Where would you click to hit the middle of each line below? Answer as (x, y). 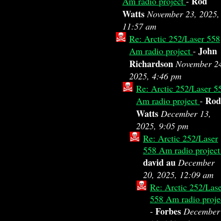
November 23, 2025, (183, 14)
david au (159, 162)
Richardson (152, 64)
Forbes (168, 211)
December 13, (186, 113)
